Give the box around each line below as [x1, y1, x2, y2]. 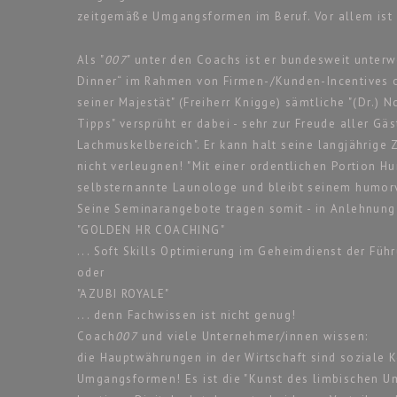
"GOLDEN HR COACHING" [77, 222, 225, 237]
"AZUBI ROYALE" [77, 285, 170, 301]
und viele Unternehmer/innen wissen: [137, 328, 369, 344]
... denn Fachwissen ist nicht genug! [77, 307, 297, 323]
